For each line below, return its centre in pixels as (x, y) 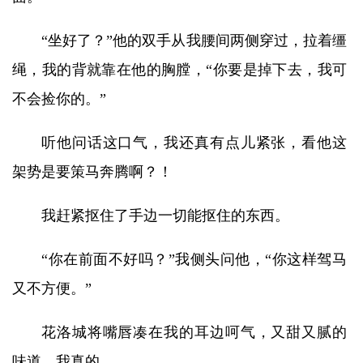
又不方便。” (52, 288)
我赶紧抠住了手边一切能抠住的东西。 (165, 216)
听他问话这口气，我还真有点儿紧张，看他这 (194, 143)
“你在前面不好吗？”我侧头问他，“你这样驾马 (194, 259)
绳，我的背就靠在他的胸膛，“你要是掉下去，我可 (179, 70)
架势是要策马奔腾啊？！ (92, 172)
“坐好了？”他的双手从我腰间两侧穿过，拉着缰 (194, 41)
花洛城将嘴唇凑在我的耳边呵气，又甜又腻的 (194, 332)
